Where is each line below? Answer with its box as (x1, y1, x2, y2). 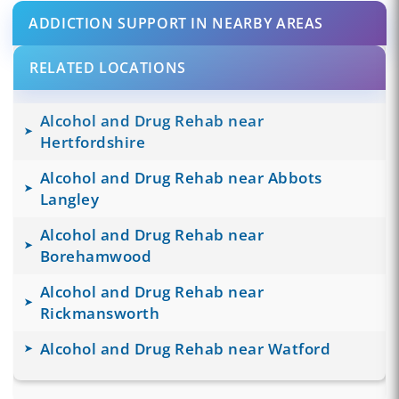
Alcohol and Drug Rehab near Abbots (39, 167, 322, 188)
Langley (39, 188, 100, 209)
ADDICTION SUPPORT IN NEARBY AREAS (28, 12, 324, 33)
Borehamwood (39, 245, 152, 266)
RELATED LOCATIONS (28, 57, 186, 77)
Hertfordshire (39, 131, 146, 152)
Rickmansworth (39, 302, 160, 323)
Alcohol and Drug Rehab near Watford (39, 338, 331, 359)
